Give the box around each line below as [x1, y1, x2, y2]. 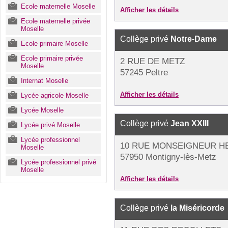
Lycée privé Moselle [21, 121, 80, 129]
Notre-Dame [170, 35, 217, 43]
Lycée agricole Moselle [21, 92, 89, 99]
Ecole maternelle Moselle [21, 3, 95, 10]
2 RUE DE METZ [120, 56, 185, 66]
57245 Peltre [120, 68, 168, 77]
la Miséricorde [170, 204, 224, 212]
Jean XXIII [170, 119, 209, 128]
